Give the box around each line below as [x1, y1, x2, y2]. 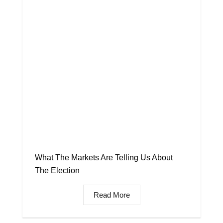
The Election [35, 166, 80, 175]
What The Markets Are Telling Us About [35, 153, 173, 162]
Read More [93, 190, 130, 199]
